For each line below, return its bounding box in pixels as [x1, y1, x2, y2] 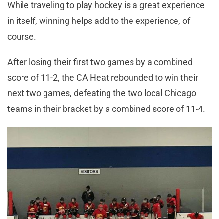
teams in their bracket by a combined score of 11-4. [7, 103, 205, 114]
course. [7, 31, 36, 42]
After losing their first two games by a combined [7, 56, 193, 67]
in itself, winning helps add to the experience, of [7, 15, 190, 26]
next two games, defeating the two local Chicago [7, 88, 196, 98]
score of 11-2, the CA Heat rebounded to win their [7, 72, 198, 83]
